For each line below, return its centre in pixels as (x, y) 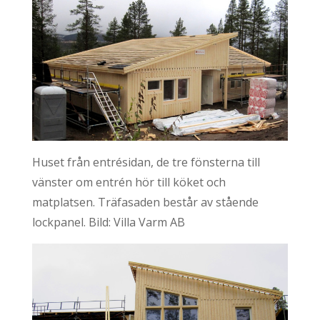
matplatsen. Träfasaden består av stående (145, 202)
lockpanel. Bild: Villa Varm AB (108, 222)
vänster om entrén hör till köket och (129, 182)
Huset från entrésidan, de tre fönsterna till (146, 162)
